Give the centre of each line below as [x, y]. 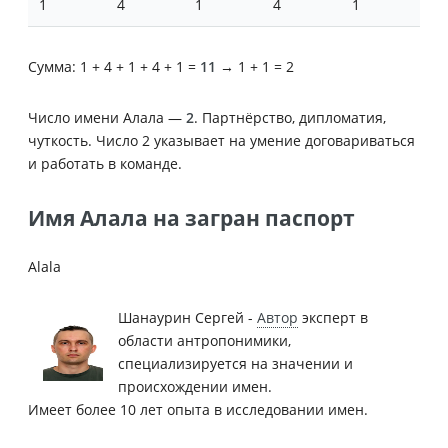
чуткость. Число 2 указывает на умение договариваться [221, 140]
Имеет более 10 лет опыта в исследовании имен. [198, 409]
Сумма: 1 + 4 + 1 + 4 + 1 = [114, 66]
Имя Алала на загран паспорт [191, 217]
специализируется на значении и [235, 363]
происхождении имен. [195, 386]
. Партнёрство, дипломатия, [290, 117]
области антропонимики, [204, 340]
